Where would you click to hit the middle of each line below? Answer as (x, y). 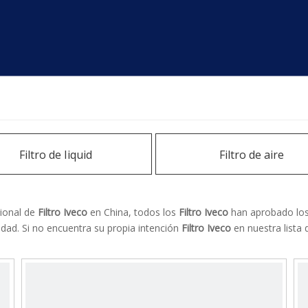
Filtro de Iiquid (56, 155)
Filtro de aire (252, 155)
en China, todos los (133, 212)
